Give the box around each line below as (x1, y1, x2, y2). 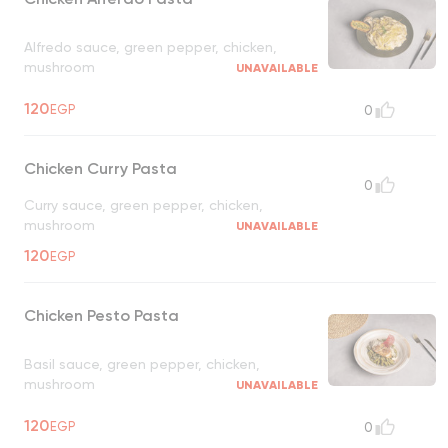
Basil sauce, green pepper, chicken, (24, 355, 260, 372)
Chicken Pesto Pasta (24, 306, 179, 326)
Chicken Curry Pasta (24, 159, 177, 179)
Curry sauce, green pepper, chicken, (24, 197, 263, 214)
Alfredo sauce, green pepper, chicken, (24, 38, 277, 55)
